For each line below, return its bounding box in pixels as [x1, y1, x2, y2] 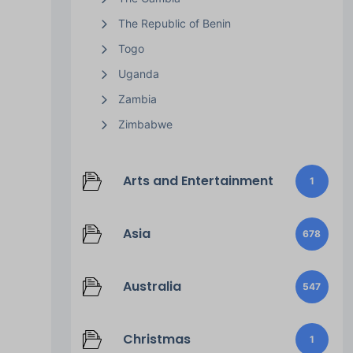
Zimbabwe [117, 117, 173, 131]
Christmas [122, 329, 191, 348]
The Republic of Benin [117, 16, 231, 30]
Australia [122, 277, 181, 295]
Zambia [117, 91, 157, 106]
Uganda [117, 66, 159, 80]
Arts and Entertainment [122, 171, 273, 190]
